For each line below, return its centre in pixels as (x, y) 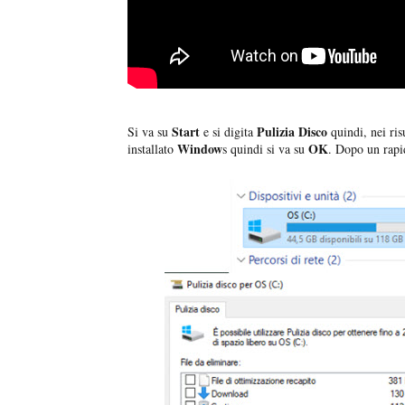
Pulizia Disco (292, 132)
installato (152, 149)
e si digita (229, 132)
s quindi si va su (265, 149)
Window (200, 149)
